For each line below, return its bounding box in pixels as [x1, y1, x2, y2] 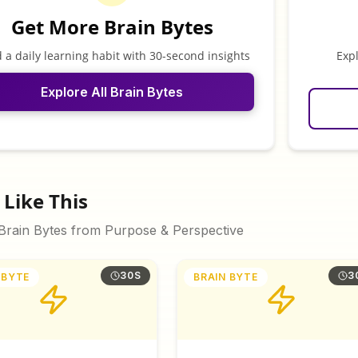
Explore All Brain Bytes [41, 84, 183, 100]
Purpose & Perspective [105, 222, 244, 238]
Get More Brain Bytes [10, 14, 213, 40]
